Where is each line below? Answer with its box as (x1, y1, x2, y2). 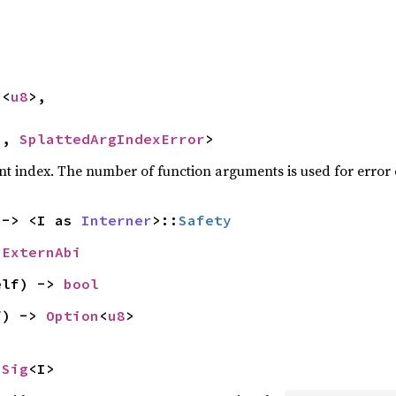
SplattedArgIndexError (19, 129, 205, 148)
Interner (80, 210, 152, 229)
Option (45, 306, 99, 324)
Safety (178, 210, 232, 229)
